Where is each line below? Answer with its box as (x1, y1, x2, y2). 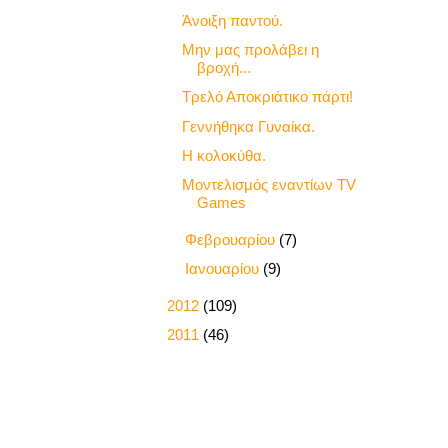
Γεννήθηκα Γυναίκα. (181, 117, 315, 135)
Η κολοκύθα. (181, 146, 266, 164)
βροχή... (196, 59, 251, 77)
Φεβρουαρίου (185, 230, 279, 248)
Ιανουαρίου (185, 260, 263, 278)
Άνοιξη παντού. (181, 11, 283, 29)
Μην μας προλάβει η (181, 41, 319, 59)
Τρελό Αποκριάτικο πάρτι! (181, 88, 353, 106)
